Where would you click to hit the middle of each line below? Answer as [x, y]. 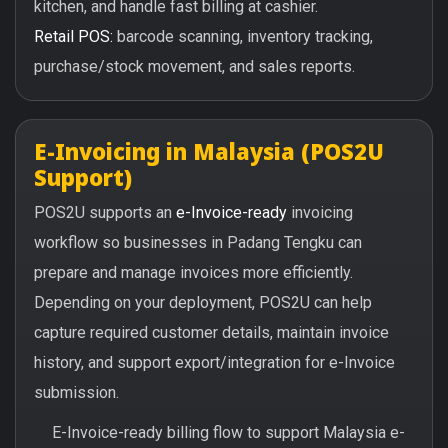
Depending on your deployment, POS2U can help [203, 302]
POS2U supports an [105, 212]
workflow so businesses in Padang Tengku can [198, 242]
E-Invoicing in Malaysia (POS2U [209, 150]
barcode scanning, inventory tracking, [243, 36]
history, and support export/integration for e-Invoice [214, 362]
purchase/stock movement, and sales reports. [194, 66]
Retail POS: [73, 36]
